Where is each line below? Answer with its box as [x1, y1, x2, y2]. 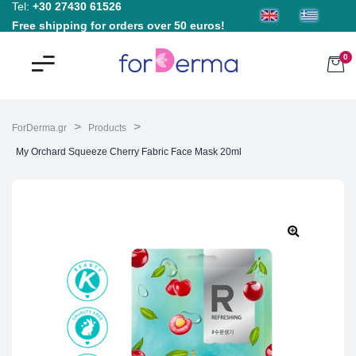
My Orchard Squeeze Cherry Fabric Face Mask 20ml [16, 146, 242, 157]
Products [88, 122, 126, 133]
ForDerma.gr [12, 122, 67, 133]
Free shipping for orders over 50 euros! [12, 18, 225, 32]
